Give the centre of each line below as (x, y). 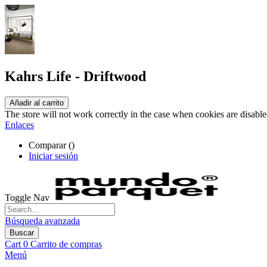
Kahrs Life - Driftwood (75, 76)
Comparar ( (50, 145)
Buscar (22, 232)
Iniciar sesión (53, 156)
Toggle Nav (27, 197)
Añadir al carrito (37, 103)
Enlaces (19, 125)
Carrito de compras (66, 244)
